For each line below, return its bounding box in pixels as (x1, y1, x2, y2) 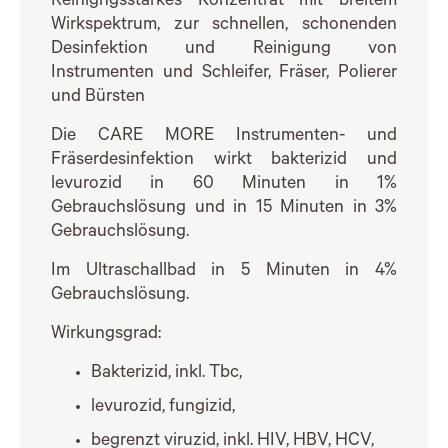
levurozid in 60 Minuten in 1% (51, 175, 397, 195)
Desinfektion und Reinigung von (51, 40, 397, 60)
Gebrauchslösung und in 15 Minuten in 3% (51, 199, 397, 219)
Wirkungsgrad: (51, 325, 161, 345)
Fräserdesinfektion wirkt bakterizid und (51, 151, 397, 171)
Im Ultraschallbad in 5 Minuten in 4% (51, 262, 397, 282)
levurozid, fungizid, (91, 398, 235, 418)
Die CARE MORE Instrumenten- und (51, 127, 397, 147)
